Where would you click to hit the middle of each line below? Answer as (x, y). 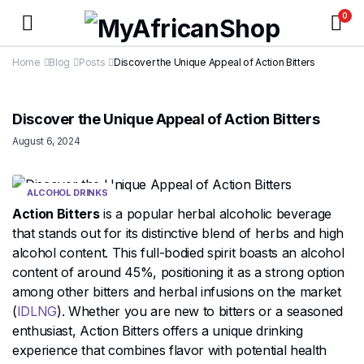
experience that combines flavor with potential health (170, 350)
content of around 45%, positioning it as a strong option (179, 272)
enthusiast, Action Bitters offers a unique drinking (158, 330)
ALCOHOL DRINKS (67, 193)
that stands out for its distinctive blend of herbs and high (178, 233)
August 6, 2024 (46, 141)
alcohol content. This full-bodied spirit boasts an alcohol (178, 252)
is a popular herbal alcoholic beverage (216, 213)
